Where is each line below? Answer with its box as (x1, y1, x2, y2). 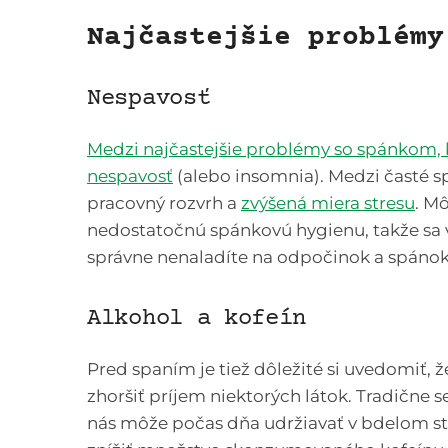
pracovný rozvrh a (87, 192, 241, 213)
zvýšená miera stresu (241, 192, 415, 213)
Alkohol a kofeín (87, 304, 307, 332)
